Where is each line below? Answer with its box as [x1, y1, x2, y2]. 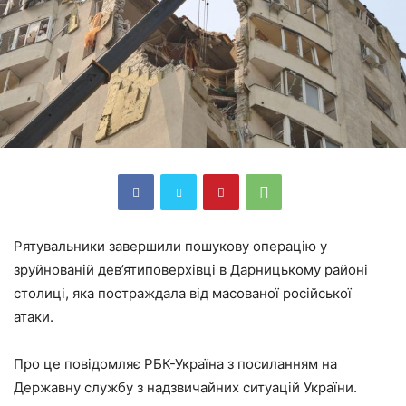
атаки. [14, 307, 53, 325]
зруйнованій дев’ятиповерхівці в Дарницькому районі [14, 260, 368, 278]
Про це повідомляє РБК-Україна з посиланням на [14, 354, 337, 372]
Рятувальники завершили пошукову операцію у [14, 237, 327, 255]
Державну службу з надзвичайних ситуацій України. [14, 378, 357, 396]
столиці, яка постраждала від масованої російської [14, 284, 352, 302]
